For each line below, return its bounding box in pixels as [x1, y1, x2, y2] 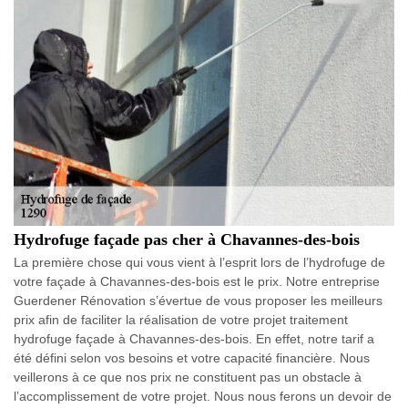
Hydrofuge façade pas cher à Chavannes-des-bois [14, 230, 360, 249]
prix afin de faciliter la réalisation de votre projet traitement [14, 312, 348, 327]
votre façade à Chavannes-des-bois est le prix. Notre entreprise [14, 274, 380, 289]
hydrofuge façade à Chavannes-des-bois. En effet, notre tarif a [14, 331, 374, 346]
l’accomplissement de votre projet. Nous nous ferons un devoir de [14, 389, 392, 403]
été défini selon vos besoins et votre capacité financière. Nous [14, 351, 370, 365]
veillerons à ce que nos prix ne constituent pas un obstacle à [14, 370, 362, 384]
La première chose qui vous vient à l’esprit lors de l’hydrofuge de [14, 255, 385, 270]
